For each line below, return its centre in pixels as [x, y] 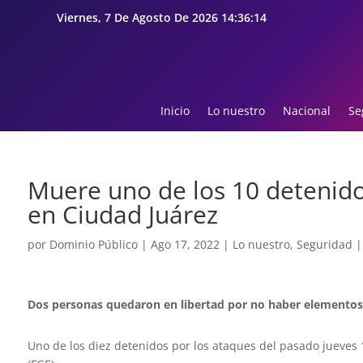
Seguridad [324, 245]
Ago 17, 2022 [185, 245]
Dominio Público [93, 245]
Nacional [306, 111]
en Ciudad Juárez [122, 215]
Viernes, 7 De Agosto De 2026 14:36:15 [161, 17]
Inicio [175, 111]
